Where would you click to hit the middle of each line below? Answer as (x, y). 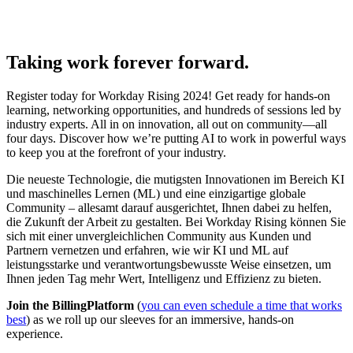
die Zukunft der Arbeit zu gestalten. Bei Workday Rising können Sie (176, 222)
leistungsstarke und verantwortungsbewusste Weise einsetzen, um (169, 265)
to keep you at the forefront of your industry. (116, 153)
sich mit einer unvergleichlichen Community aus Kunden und (159, 236)
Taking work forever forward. (128, 63)
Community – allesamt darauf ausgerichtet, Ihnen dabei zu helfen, (169, 208)
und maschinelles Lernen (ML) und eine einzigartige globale (156, 194)
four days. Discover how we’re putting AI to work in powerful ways (176, 139)
